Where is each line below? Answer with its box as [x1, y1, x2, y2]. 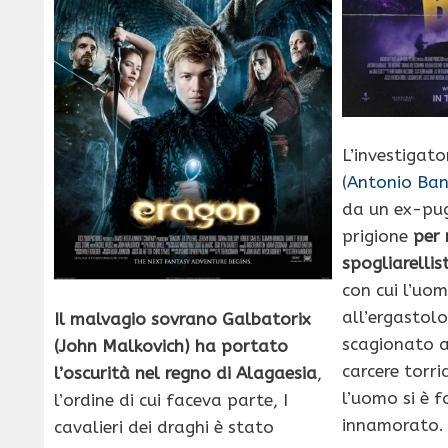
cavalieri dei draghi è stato [54, 416, 274, 437]
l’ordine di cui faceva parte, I [54, 389, 288, 410]
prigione [342, 226, 414, 247]
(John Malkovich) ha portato [54, 335, 288, 356]
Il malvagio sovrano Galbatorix [54, 308, 311, 329]
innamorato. [342, 415, 445, 436]
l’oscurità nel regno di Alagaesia [54, 362, 317, 383]
